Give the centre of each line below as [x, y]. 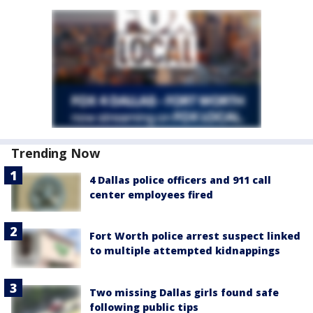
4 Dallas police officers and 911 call [180, 180]
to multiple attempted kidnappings [185, 251]
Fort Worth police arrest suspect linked [195, 236]
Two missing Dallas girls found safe [184, 292]
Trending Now [56, 153]
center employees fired [151, 195]
